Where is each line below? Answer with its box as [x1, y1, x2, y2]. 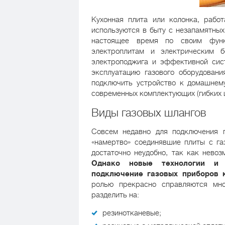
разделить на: [91, 190, 139, 199]
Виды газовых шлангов [91, 106, 206, 119]
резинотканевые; [102, 208, 161, 217]
